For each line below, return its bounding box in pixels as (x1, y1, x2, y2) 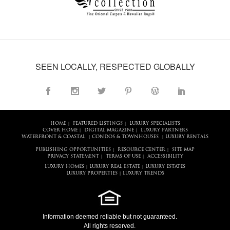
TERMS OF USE (105, 154, 141, 159)
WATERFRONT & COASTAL (22, 135, 85, 140)
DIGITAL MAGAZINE (84, 128, 134, 133)
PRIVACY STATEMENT (47, 154, 99, 159)
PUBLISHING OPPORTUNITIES (35, 147, 111, 152)
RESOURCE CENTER (118, 147, 165, 152)
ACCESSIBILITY (147, 154, 183, 159)
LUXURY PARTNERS (140, 128, 188, 133)
